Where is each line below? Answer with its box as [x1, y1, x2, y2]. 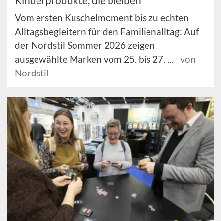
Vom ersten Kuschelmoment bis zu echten [15, 11, 189, 23]
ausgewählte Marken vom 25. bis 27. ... [15, 53, 175, 65]
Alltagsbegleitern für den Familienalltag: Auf [15, 25, 199, 37]
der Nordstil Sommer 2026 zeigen [15, 39, 155, 51]
